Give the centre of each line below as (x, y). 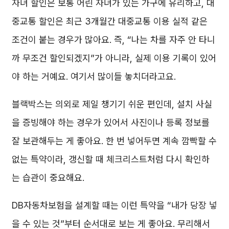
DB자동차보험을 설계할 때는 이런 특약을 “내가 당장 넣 (114, 205)
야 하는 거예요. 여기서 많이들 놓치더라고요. (94, 77)
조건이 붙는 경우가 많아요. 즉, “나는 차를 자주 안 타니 (113, 40)
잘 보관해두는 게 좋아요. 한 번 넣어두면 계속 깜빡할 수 (114, 141)
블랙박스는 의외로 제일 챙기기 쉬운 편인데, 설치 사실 (112, 104)
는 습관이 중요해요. (48, 178)
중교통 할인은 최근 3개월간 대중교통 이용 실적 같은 (110, 21)
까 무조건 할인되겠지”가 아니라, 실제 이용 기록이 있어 (114, 58)
